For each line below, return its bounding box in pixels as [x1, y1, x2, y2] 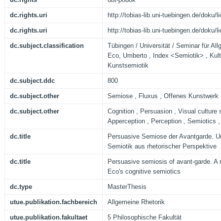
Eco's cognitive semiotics [108, 168, 181, 176]
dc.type [10, 183, 32, 191]
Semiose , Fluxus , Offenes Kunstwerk [108, 92, 219, 100]
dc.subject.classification [10, 42, 84, 50]
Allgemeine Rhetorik [108, 198, 165, 206]
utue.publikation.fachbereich [10, 198, 97, 206]
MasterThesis [108, 183, 147, 191]
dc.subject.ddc [10, 77, 55, 85]
